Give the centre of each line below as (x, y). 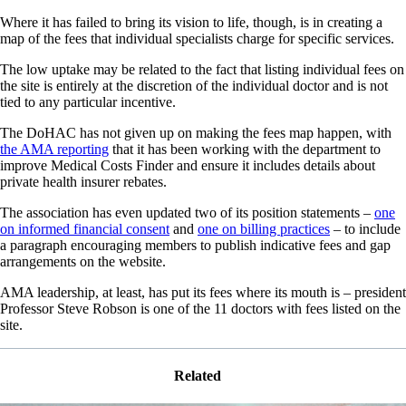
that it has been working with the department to (245, 149)
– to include (365, 228)
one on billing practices (264, 228)
